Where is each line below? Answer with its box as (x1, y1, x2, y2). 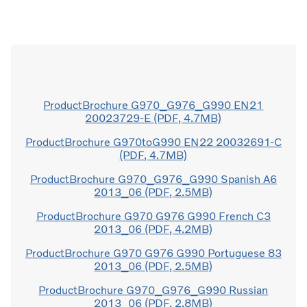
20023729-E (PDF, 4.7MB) (85, 111, 222, 125)
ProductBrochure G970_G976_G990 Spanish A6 (29, 172, 277, 186)
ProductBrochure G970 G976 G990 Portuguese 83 (25, 246, 282, 260)
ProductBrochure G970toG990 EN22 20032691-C (25, 135, 282, 149)
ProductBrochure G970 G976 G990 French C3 (36, 209, 271, 223)
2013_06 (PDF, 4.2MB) (94, 222, 213, 236)
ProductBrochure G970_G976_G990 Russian (38, 283, 269, 297)
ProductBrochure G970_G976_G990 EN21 (43, 98, 264, 112)
